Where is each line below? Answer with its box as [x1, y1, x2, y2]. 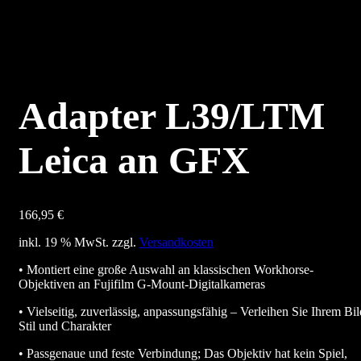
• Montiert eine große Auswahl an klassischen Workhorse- [19, 263, 313, 277]
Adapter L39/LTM [19, 94, 325, 138]
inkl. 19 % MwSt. [19, 235, 109, 250]
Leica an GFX [19, 139, 250, 182]
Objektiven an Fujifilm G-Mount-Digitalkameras [19, 277, 265, 292]
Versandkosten [139, 235, 214, 250]
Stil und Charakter [19, 319, 111, 334]
